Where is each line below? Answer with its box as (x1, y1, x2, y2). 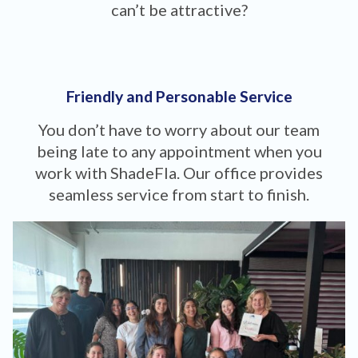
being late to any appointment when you (36, 141, 322, 161)
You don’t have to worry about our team (38, 120, 320, 140)
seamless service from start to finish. (49, 185, 309, 205)
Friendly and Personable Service (66, 87, 292, 106)
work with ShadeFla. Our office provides (35, 163, 323, 183)
